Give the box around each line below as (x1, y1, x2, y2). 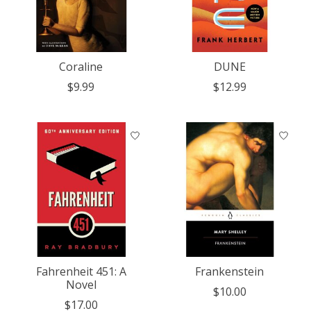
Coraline (59, 59, 103, 75)
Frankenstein (195, 264, 264, 280)
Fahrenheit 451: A (35, 264, 126, 280)
